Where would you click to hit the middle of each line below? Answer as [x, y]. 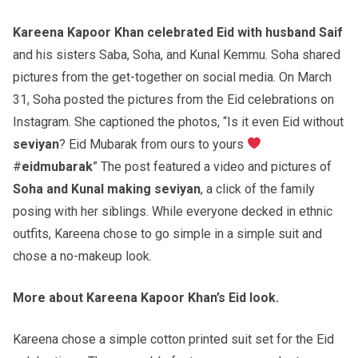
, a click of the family [258, 189]
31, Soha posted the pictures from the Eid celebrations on [173, 99]
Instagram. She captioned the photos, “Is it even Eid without [178, 121]
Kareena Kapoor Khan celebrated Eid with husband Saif [178, 32]
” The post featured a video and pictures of [212, 166]
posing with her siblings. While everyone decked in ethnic [173, 211]
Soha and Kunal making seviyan [107, 189]
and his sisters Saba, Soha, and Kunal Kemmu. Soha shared [177, 54]
